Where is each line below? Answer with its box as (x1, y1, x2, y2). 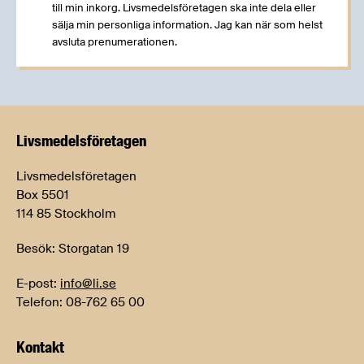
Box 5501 (16, 186, 69, 203)
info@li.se (60, 275, 116, 292)
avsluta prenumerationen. (52, 34, 177, 49)
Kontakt (16, 336, 64, 357)
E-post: (16, 275, 60, 292)
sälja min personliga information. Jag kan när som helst (52, 17, 323, 32)
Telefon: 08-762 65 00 (16, 293, 145, 310)
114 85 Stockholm (16, 205, 115, 222)
